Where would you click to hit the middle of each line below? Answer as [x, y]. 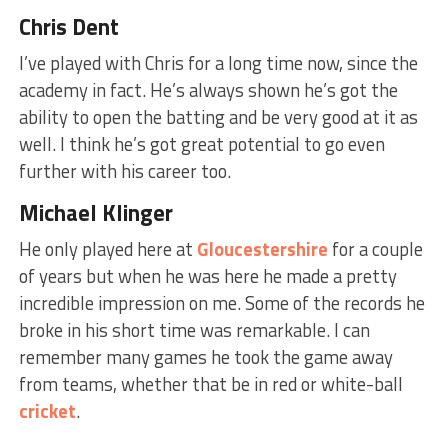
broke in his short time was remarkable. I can [194, 329]
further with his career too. [124, 170]
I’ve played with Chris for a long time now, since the [218, 62]
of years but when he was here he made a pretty [207, 275]
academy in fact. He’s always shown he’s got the [208, 89]
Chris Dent [68, 26]
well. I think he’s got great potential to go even [201, 143]
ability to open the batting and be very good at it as [218, 116]
